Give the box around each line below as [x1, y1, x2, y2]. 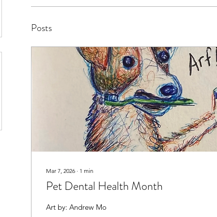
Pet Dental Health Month [46, 178, 163, 194]
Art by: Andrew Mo [46, 202, 107, 212]
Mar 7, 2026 [46, 167, 75, 174]
